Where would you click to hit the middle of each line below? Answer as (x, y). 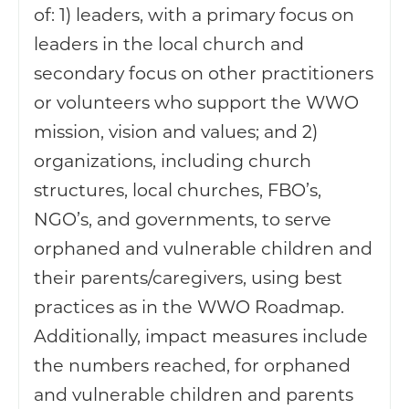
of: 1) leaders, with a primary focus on (194, 14)
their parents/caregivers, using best (188, 277)
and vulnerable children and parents (194, 394)
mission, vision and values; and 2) (176, 131)
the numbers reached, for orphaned (192, 365)
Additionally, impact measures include (201, 336)
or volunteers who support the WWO (196, 102)
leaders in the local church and (169, 43)
